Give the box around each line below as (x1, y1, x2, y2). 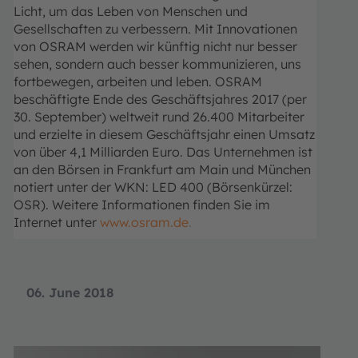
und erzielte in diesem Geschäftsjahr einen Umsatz (14, 126, 315, 143)
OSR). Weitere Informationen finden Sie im (14, 197, 270, 213)
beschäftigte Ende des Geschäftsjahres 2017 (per (14, 91, 307, 108)
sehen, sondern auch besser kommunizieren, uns (14, 56, 301, 73)
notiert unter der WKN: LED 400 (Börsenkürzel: (14, 179, 292, 196)
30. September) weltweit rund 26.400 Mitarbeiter (14, 109, 304, 125)
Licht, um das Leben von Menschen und (14, 3, 248, 20)
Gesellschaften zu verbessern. (14, 21, 194, 38)
